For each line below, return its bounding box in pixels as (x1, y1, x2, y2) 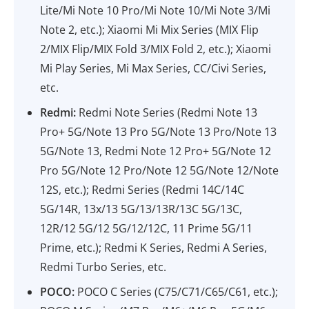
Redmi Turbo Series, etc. (40, 259, 167, 275)
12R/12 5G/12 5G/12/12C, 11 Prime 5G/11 (40, 221, 253, 236)
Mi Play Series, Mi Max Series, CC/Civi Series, (40, 61, 267, 76)
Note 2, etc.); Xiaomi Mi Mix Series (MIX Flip (40, 22, 259, 37)
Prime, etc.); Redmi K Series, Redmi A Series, (40, 240, 268, 255)
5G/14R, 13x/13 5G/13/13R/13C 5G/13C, (40, 201, 243, 217)
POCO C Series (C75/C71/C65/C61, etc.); (74, 284, 279, 299)
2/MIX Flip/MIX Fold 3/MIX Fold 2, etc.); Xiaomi (40, 41, 272, 57)
